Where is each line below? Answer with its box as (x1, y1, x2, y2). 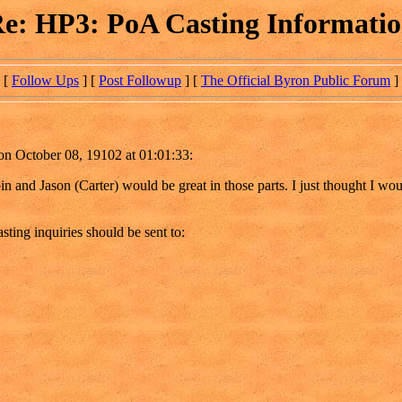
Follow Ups (12, 73, 79, 89)
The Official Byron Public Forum (201, 73, 390, 89)
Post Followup (99, 73, 181, 89)
